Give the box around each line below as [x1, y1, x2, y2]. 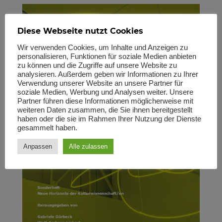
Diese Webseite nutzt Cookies [17, 26, 143, 36]
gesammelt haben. [17, 124, 77, 132]
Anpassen [23, 143, 52, 150]
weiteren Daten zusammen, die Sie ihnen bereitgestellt [17, 106, 192, 114]
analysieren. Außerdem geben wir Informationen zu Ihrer [17, 70, 198, 78]
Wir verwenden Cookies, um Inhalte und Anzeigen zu [17, 44, 188, 52]
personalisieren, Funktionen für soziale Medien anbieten [17, 53, 196, 60]
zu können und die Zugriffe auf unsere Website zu [17, 61, 177, 69]
